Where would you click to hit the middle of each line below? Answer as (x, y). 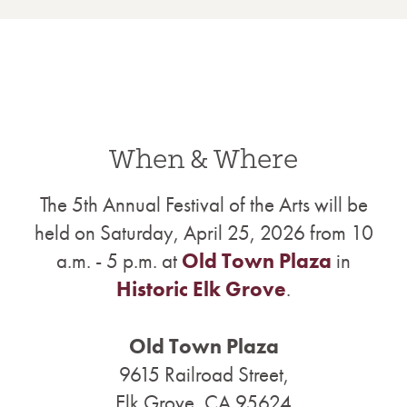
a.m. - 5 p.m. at (119, 261)
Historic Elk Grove (201, 289)
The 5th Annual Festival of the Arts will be (203, 204)
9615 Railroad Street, (203, 374)
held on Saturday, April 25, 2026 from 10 (203, 233)
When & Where (203, 159)
